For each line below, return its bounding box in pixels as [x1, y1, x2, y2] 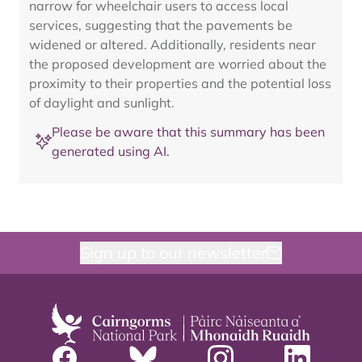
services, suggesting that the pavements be [29, 17, 293, 33]
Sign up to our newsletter [79, 242, 267, 263]
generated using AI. [52, 143, 170, 159]
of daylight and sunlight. [29, 95, 175, 111]
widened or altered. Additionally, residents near [29, 36, 316, 53]
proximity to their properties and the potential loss [29, 75, 331, 91]
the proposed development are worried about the [29, 56, 326, 72]
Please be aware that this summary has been [52, 124, 325, 140]
